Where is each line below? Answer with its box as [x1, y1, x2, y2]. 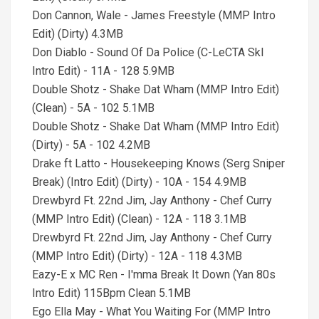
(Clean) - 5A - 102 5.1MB [32, 101, 155, 115]
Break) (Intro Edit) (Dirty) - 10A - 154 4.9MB [32, 175, 246, 189]
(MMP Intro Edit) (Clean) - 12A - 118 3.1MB [32, 212, 246, 226]
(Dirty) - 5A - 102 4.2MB [32, 138, 150, 152]
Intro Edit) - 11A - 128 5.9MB [32, 64, 174, 78]
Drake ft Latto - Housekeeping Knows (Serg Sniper [32, 157, 285, 170]
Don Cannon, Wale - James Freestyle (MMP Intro [32, 9, 276, 22]
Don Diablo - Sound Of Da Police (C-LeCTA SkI [32, 46, 264, 59]
